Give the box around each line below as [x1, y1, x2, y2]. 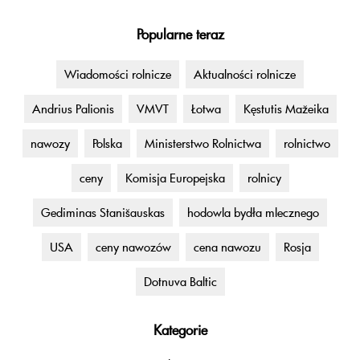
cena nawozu [193, 239, 261, 256]
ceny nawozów [95, 239, 171, 256]
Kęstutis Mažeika [243, 100, 329, 117]
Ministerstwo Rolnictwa [144, 135, 261, 152]
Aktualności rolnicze [194, 66, 296, 83]
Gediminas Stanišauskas [41, 204, 165, 221]
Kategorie [153, 321, 207, 340]
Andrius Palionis [31, 100, 114, 117]
